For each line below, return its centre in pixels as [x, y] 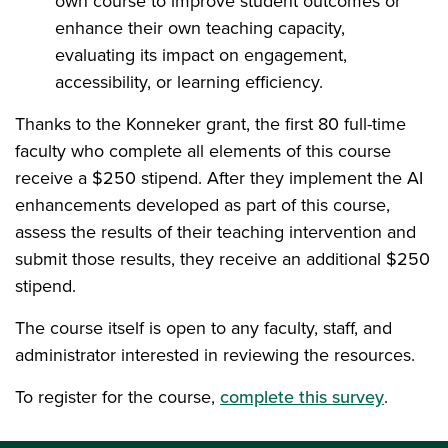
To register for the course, [117, 396]
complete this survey [302, 396]
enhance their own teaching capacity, [200, 27]
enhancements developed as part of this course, [202, 204]
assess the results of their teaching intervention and [215, 231]
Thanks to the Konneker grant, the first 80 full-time [210, 123]
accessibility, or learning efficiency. [189, 81]
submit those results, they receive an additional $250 [222, 258]
